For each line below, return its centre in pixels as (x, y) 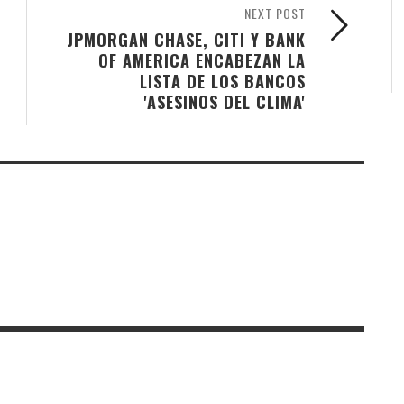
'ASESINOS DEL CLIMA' (225, 102)
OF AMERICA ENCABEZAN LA (202, 60)
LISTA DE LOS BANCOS (223, 81)
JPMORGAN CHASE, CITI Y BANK (186, 40)
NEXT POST (275, 14)
